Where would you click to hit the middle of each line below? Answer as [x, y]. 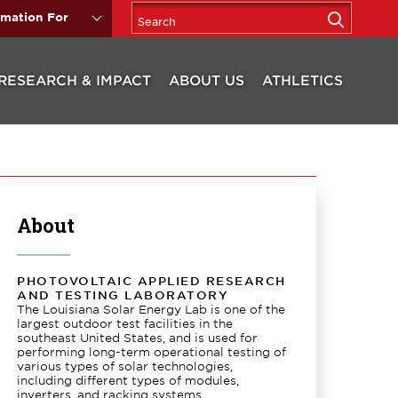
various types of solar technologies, [125, 366]
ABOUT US [207, 80]
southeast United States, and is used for [138, 338]
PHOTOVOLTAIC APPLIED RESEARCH [151, 281]
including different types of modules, [128, 380]
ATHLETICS [302, 80]
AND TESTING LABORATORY [123, 295]
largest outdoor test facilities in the [125, 323]
